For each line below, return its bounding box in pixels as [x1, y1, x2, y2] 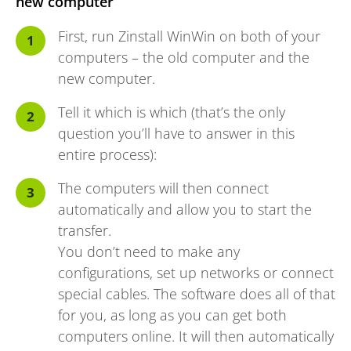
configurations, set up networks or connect [58, 262, 334, 282]
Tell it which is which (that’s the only [58, 102, 285, 121]
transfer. [58, 220, 111, 240]
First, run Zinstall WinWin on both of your [58, 26, 320, 45]
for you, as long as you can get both [58, 305, 287, 324]
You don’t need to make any [58, 241, 240, 261]
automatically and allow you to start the [58, 199, 312, 219]
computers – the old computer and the [58, 47, 309, 67]
